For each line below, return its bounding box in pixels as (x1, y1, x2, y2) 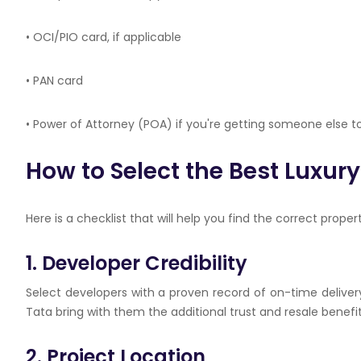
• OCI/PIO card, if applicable (26, 29, 181, 45)
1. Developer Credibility (26, 250, 247, 276)
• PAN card (26, 73, 83, 89)
